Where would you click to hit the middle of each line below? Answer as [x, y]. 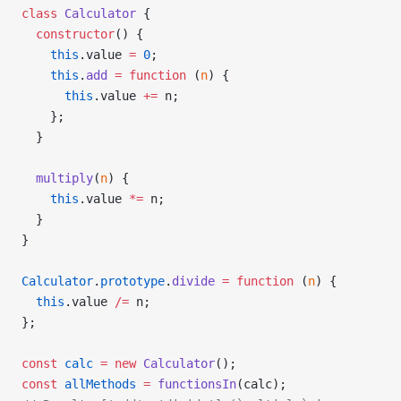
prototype [132, 281]
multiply [57, 178]
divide [193, 281]
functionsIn [193, 384]
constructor [68, 34]
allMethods [97, 384]
